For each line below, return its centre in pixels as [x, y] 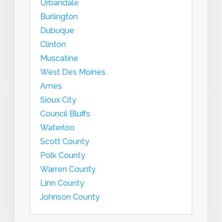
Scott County [65, 141]
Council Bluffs [65, 113]
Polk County [63, 155]
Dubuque [57, 30]
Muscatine [59, 58]
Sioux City [58, 100]
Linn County [62, 183]
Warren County [68, 169]
